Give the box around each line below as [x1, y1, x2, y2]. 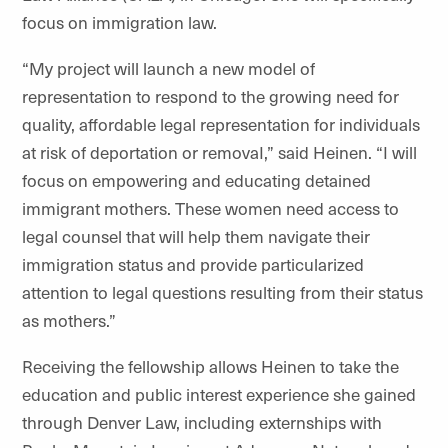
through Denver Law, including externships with [22, 410, 382, 434]
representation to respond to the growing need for [22, 84, 399, 108]
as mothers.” [22, 308, 124, 332]
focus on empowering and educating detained [22, 168, 371, 192]
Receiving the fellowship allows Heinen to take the [22, 354, 399, 378]
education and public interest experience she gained [22, 382, 416, 406]
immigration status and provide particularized [22, 252, 364, 276]
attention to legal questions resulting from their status [22, 280, 423, 304]
